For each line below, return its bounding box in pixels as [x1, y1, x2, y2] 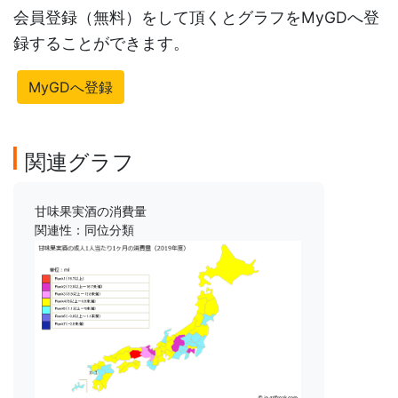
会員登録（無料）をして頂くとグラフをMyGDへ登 [13, 8, 379, 28]
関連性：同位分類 [35, 222, 134, 238]
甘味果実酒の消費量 [35, 203, 147, 219]
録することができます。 [13, 34, 189, 53]
